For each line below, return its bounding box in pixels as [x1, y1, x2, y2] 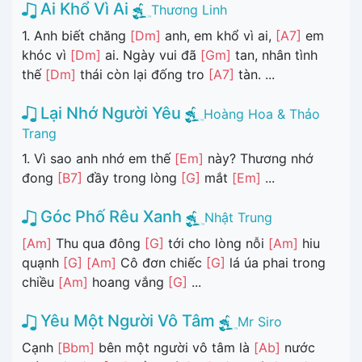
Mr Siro [238, 314, 282, 330]
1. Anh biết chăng [22, 27, 130, 44]
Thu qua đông [52, 235, 145, 252]
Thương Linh [151, 2, 227, 19]
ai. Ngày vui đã [101, 46, 200, 63]
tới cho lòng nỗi [164, 235, 268, 252]
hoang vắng [88, 274, 168, 291]
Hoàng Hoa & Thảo [204, 105, 320, 122]
